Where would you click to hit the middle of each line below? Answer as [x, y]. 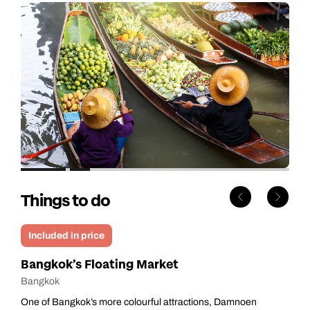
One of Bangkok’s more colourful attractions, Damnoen [139, 302]
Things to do [65, 201]
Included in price [66, 235]
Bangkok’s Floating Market [100, 264]
